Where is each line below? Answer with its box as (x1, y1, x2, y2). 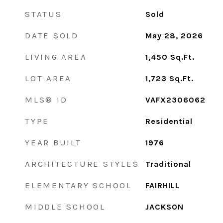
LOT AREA (25, 73, 72, 83)
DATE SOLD (25, 30, 79, 40)
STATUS (25, 9, 62, 19)
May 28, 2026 (145, 31, 203, 40)
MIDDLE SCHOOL (25, 202, 106, 212)
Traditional (145, 159, 191, 169)
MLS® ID (25, 95, 68, 105)
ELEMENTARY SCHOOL (25, 180, 132, 190)
